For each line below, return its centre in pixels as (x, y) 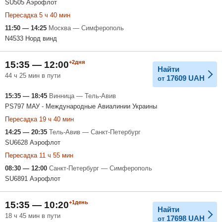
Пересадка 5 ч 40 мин (38, 15)
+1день (79, 202)
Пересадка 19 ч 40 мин (39, 119)
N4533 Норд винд (31, 38)
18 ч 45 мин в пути (33, 216)
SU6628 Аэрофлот (33, 142)
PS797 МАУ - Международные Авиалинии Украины (81, 106)
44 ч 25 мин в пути (33, 75)
